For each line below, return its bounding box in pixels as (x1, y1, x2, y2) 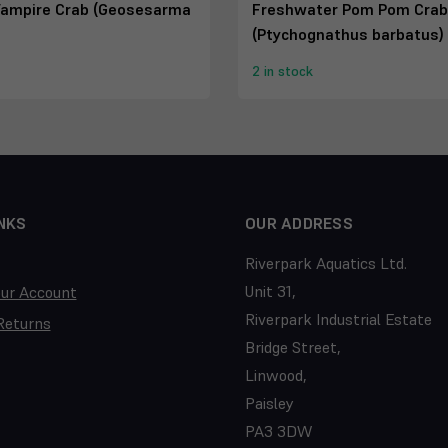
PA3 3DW (245, 421, 312, 442)
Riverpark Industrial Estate (245, 309, 432, 330)
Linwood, (245, 365, 307, 386)
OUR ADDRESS (245, 213, 353, 234)
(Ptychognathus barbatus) (252, 24, 444, 45)
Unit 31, (245, 281, 296, 302)
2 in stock (252, 62, 313, 81)
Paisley (245, 393, 294, 414)
